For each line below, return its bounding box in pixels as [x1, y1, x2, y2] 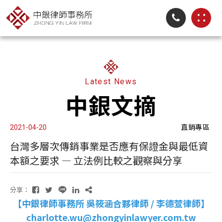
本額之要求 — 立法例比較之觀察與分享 [10, 153, 182, 167]
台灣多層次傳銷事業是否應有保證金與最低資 [10, 139, 208, 153]
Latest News [85, 77, 137, 86]
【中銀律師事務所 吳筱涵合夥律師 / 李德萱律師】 [12, 197, 210, 210]
